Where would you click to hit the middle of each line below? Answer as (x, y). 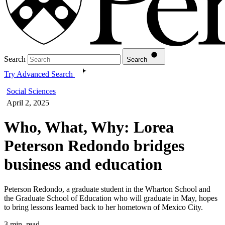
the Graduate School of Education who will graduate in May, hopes (111, 198)
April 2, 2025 (28, 102)
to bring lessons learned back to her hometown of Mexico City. (103, 207)
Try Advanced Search (38, 74)
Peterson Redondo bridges (94, 146)
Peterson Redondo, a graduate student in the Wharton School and (107, 189)
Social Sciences (31, 91)
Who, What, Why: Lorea (89, 127)
